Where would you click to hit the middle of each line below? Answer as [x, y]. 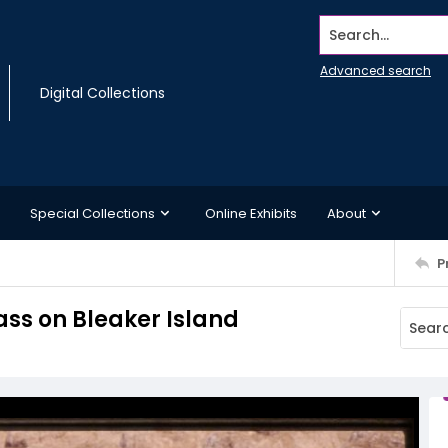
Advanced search [375, 70]
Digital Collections [102, 93]
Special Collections [92, 213]
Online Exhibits [251, 213]
